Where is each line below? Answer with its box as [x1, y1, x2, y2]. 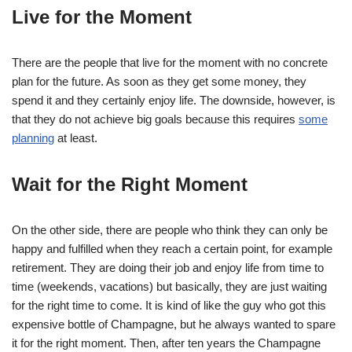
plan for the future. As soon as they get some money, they [12, 74, 306, 88]
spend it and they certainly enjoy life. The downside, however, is [12, 93, 335, 107]
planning [12, 130, 54, 145]
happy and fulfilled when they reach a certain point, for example [12, 241, 332, 255]
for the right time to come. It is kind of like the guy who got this [12, 298, 326, 312]
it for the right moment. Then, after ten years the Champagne [12, 335, 321, 350]
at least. [54, 130, 97, 145]
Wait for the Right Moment [12, 173, 247, 195]
